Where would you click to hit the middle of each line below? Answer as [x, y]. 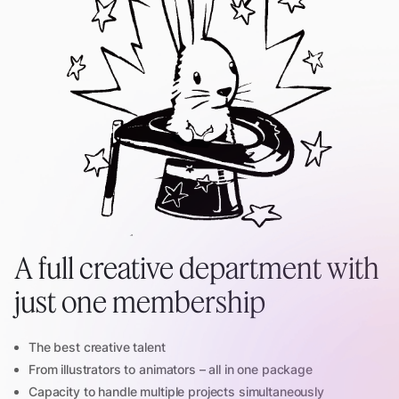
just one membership [140, 301]
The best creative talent [97, 347]
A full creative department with [197, 268]
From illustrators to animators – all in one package [171, 370]
